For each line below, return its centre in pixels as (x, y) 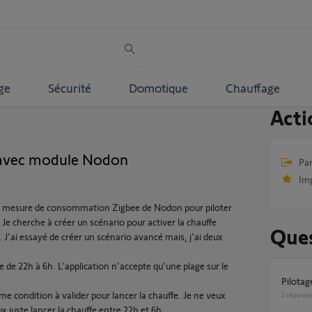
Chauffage (252, 87)
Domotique (158, 87)
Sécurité (69, 87)
